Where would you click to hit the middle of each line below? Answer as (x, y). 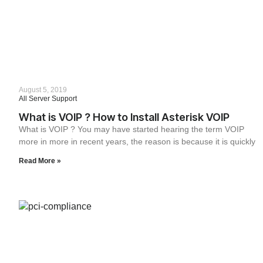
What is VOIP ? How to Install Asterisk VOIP (124, 117)
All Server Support (48, 98)
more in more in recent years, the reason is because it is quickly (137, 141)
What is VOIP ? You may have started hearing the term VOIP (131, 129)
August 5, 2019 (43, 90)
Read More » (40, 161)
